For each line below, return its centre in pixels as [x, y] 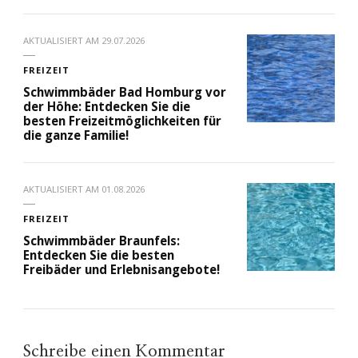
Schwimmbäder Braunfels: [101, 241]
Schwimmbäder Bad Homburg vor [125, 92]
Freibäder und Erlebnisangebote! [121, 270]
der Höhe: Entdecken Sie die [107, 107]
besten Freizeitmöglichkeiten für [122, 121]
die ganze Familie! [76, 135]
